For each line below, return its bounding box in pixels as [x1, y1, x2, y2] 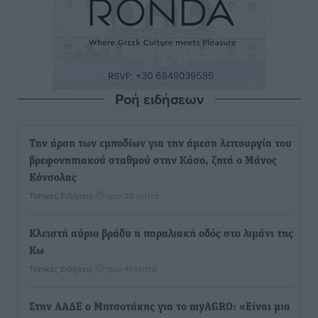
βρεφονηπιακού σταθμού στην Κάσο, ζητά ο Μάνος [29, 155, 277, 167]
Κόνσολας [29, 172, 77, 184]
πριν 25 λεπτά [106, 190, 159, 202]
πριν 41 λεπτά [106, 263, 157, 275]
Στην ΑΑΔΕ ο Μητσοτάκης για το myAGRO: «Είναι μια [29, 302, 290, 313]
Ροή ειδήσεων [114, 89, 204, 109]
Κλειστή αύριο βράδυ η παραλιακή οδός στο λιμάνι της [29, 229, 293, 240]
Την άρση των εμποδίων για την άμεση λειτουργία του [29, 138, 292, 150]
